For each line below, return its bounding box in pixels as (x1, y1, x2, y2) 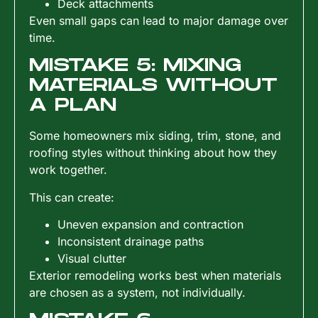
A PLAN (29, 95, 116, 116)
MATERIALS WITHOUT (29, 75, 278, 97)
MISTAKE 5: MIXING (29, 55, 241, 77)
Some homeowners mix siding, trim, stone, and (29, 128, 281, 143)
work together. (29, 163, 107, 177)
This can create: (29, 190, 114, 204)
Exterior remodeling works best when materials (29, 268, 281, 283)
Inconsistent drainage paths (57, 234, 204, 248)
